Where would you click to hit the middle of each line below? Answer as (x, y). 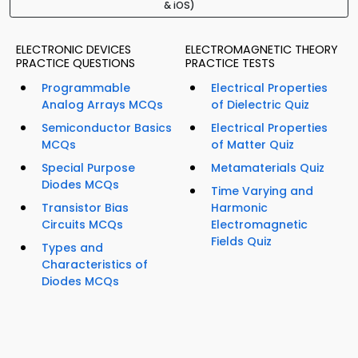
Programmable (86, 88)
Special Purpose (88, 168)
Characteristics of (95, 265)
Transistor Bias (85, 208)
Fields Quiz (241, 242)
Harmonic (239, 208)
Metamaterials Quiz (268, 168)
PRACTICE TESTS (230, 64)
